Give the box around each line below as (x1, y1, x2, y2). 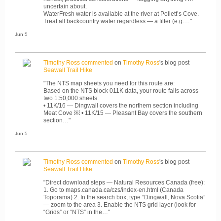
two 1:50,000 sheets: (43, 94, 99, 102)
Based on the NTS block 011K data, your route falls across (43, 87, 198, 94)
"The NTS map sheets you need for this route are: (43, 79, 175, 87)
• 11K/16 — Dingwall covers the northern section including (43, 102, 198, 109)
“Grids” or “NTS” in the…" (43, 208, 110, 216)
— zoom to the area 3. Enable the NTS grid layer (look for (43, 201, 196, 208)
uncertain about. (43, 2, 87, 10)
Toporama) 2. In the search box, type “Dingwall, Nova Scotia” (43, 193, 205, 201)
